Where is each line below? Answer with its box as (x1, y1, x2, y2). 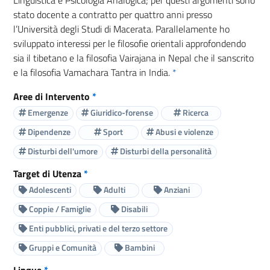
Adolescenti (27, 183, 71, 196)
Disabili (119, 202, 148, 216)
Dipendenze (26, 125, 71, 139)
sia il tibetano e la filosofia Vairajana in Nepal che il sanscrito (13, 50, 254, 65)
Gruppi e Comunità (27, 241, 96, 254)
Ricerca (181, 106, 209, 119)
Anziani (162, 183, 190, 196)
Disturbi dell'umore (26, 145, 98, 158)
